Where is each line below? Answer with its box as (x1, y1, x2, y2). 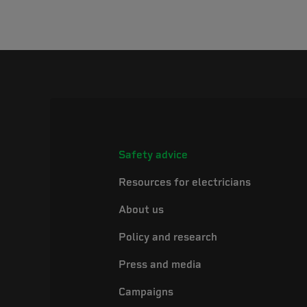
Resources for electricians (119, 176, 251, 188)
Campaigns (119, 286, 173, 298)
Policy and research (119, 231, 217, 243)
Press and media (119, 258, 201, 271)
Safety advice (119, 149, 188, 161)
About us (119, 204, 164, 216)
